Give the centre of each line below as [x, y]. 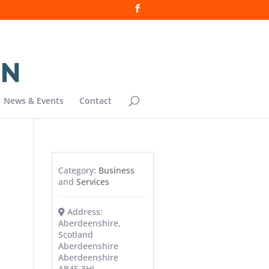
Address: [85, 212]
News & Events [34, 100]
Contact [95, 100]
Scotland [75, 234]
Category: [78, 170]
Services [92, 182]
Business [116, 170]
